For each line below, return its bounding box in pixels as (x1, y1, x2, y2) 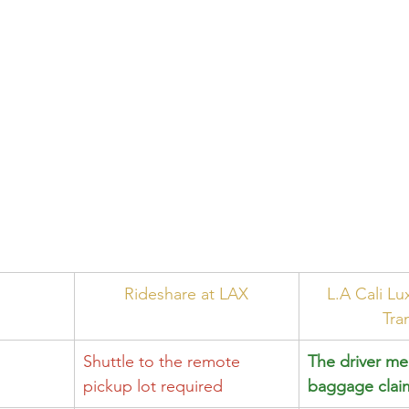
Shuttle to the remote (83, 351, 245, 372)
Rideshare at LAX (124, 283, 248, 304)
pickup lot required (83, 375, 223, 396)
